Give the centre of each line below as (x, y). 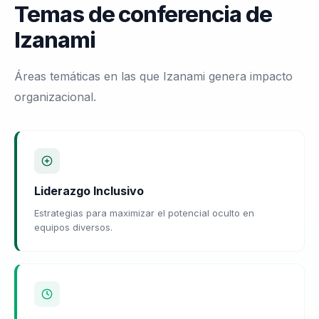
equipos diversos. (73, 227)
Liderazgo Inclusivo (89, 190)
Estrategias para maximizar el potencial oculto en (144, 213)
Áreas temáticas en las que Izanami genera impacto (153, 76)
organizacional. (55, 96)
